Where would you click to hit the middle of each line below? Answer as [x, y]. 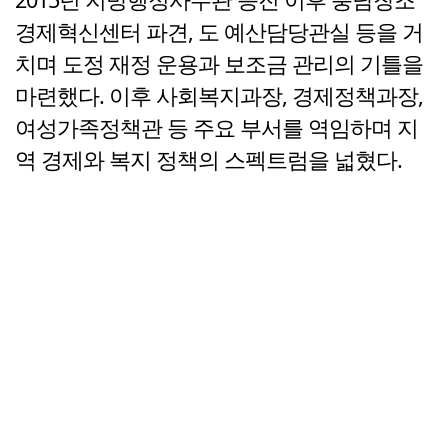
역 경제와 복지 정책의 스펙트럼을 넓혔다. [208, 160]
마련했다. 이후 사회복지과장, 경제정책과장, [219, 96]
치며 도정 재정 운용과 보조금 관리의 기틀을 [219, 64]
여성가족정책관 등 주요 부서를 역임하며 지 [216, 128]
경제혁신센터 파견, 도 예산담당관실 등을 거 [219, 32]
